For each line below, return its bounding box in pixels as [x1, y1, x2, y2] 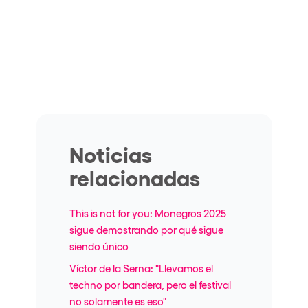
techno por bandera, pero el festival [69, 278, 231, 291]
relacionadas [69, 163, 200, 190]
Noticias [69, 140, 152, 166]
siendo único [69, 239, 129, 252]
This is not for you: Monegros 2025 [69, 206, 226, 219]
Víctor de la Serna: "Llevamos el [69, 261, 213, 274]
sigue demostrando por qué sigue [69, 223, 223, 236]
